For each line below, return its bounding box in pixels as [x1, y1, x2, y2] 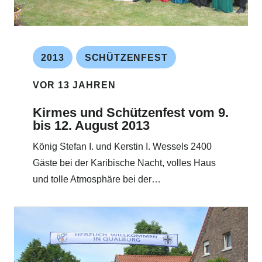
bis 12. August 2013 [33, 118, 150, 133]
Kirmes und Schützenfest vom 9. [33, 105, 229, 120]
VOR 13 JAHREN [33, 80, 116, 90]
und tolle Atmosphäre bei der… [33, 174, 161, 185]
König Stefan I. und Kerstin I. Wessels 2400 [33, 142, 212, 152]
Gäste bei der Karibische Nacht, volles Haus [33, 158, 216, 168]
